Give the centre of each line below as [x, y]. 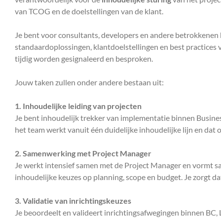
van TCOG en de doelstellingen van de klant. [89, 11]
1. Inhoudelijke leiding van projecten [78, 106]
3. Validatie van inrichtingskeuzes [73, 200]
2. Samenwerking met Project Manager [83, 153]
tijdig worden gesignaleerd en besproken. [84, 58]
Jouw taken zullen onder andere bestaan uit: [89, 82]
